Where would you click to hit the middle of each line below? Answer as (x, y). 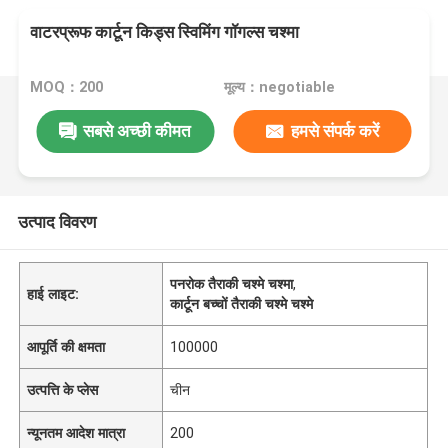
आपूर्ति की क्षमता (66, 346)
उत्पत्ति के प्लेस (63, 389)
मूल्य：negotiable (279, 87)
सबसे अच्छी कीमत (137, 130)
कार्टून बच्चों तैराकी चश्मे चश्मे (242, 303)
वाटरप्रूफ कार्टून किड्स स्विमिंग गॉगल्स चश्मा (165, 32)
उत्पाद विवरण (56, 221)
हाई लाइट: (53, 293)
